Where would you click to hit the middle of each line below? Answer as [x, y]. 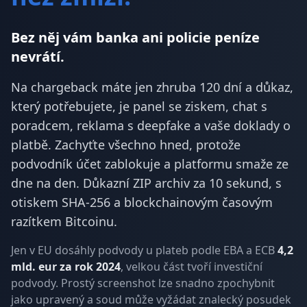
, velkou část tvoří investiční [192, 267]
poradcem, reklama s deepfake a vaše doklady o [151, 125]
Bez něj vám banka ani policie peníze [135, 37]
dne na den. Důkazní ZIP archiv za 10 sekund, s [146, 183]
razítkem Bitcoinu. [64, 221]
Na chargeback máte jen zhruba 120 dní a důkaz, [152, 87]
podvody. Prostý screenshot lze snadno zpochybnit [143, 283]
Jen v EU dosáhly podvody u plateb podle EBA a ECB [144, 250]
